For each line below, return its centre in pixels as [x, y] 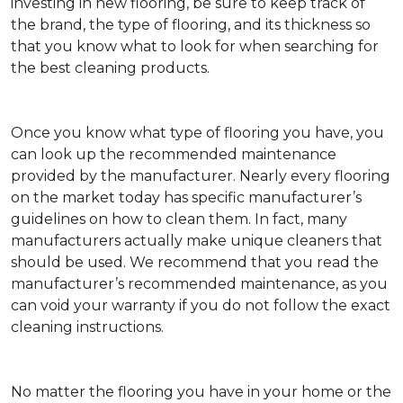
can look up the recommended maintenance [174, 155]
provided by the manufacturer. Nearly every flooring [201, 176]
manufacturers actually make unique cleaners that [197, 241]
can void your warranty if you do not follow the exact [201, 306]
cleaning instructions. [87, 327]
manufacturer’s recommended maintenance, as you [199, 284]
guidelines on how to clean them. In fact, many [179, 219]
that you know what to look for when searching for [195, 47]
